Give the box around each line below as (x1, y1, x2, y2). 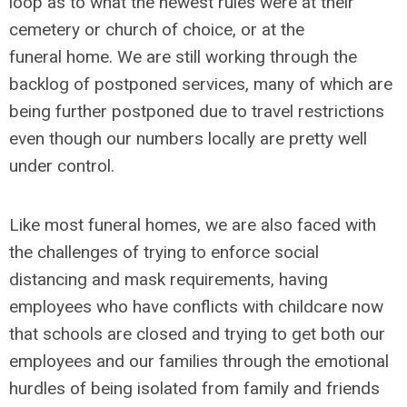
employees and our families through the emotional (9, 351, 389, 372)
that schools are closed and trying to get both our (9, 323, 385, 344)
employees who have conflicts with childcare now (9, 296, 383, 317)
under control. (9, 155, 114, 176)
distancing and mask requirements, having (9, 269, 328, 290)
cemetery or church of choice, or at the (9, 19, 304, 40)
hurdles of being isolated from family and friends (9, 378, 380, 399)
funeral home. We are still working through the (9, 46, 357, 67)
